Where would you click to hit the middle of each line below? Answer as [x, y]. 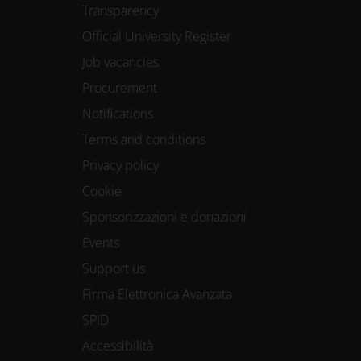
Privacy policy [120, 165]
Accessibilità [118, 345]
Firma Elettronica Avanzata [157, 294]
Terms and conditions [144, 139]
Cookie [102, 191]
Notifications [118, 113]
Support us [114, 268]
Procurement [120, 87]
